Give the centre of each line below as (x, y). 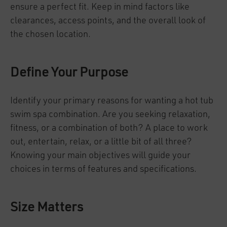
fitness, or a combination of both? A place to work (109, 128)
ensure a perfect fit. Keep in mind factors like (100, 7)
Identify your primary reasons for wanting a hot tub (112, 101)
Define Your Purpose (69, 73)
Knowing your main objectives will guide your (100, 156)
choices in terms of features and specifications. (103, 169)
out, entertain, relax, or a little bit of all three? (101, 142)
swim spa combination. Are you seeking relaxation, (110, 115)
